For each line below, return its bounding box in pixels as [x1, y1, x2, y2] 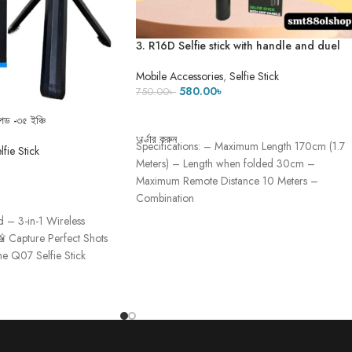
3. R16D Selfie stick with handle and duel [136, 37, 340, 53]
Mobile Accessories [136, 68, 223, 85]
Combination [136, 190, 194, 207]
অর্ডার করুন [136, 131, 177, 148]
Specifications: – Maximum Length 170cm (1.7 [136, 138, 345, 155]
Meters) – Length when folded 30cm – [136, 156, 315, 172]
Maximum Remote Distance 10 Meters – [136, 173, 318, 189]
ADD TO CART [145, 108, 215, 123]
